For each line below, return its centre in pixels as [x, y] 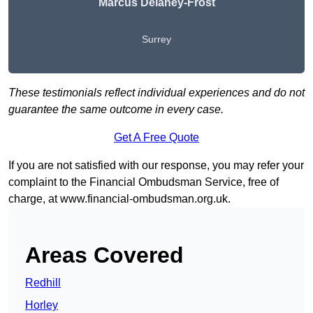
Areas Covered [104, 255]
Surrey [156, 39]
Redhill [43, 283]
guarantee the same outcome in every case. [116, 110]
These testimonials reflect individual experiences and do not [156, 93]
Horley [42, 305]
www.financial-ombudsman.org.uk [144, 199]
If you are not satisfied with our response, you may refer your [156, 166]
